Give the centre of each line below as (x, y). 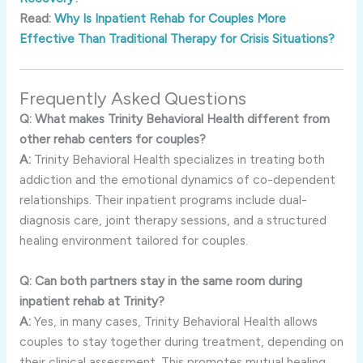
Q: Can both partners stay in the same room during (160, 280)
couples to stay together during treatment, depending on (181, 341)
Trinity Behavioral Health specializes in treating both (177, 159)
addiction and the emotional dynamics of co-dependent (177, 179)
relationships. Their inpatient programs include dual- (163, 199)
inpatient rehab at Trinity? (92, 301)
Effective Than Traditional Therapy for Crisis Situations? (177, 38)
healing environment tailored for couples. (133, 240)
